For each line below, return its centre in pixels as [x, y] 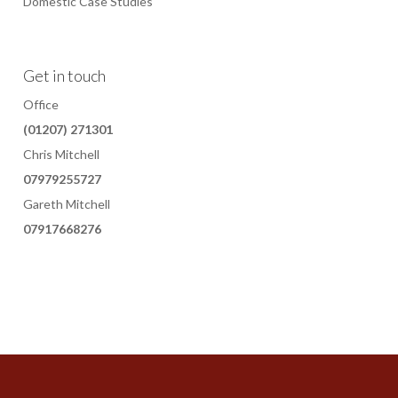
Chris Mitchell [61, 155]
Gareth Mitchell [66, 204]
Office [40, 105]
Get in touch [64, 76]
